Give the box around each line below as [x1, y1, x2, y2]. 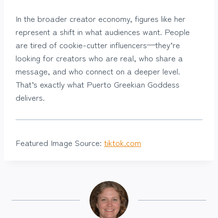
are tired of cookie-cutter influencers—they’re [16, 38, 180, 51]
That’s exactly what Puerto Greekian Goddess [16, 77, 180, 90]
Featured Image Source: [16, 136, 104, 148]
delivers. [16, 91, 45, 103]
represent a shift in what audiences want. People [16, 25, 190, 37]
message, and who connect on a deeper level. [16, 64, 180, 77]
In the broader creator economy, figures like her [16, 12, 185, 24]
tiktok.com [104, 136, 141, 148]
